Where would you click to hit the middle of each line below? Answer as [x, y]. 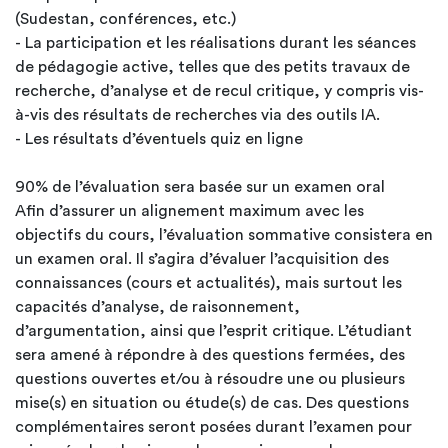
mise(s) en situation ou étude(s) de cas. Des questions [212, 403]
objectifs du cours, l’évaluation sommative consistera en [224, 235]
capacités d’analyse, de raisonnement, [157, 307]
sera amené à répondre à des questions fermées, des [210, 355]
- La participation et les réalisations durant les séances [215, 43]
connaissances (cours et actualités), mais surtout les [208, 283]
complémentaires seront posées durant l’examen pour [213, 427]
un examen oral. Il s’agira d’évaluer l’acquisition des [202, 259]
